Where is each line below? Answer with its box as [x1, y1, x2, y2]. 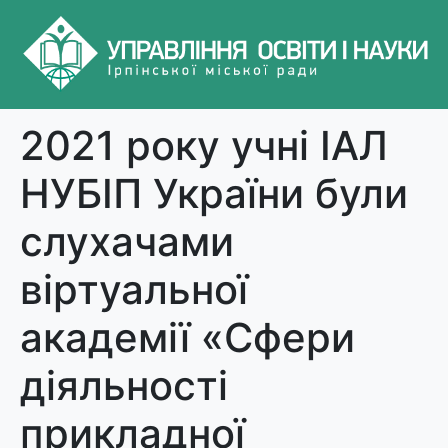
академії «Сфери [20, 313, 355, 363]
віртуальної [20, 265, 248, 315]
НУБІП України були [20, 169, 408, 219]
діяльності [20, 361, 228, 411]
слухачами [20, 217, 234, 267]
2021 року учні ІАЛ [20, 121, 388, 171]
